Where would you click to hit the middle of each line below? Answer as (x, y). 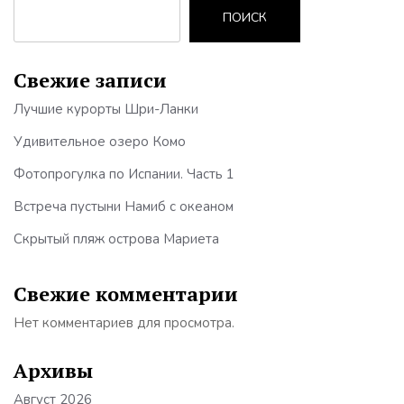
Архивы (53, 370)
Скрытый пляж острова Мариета (116, 239)
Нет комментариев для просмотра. (124, 322)
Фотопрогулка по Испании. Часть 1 (124, 174)
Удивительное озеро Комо (100, 141)
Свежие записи (90, 79)
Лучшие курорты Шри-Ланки (106, 109)
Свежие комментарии (126, 293)
